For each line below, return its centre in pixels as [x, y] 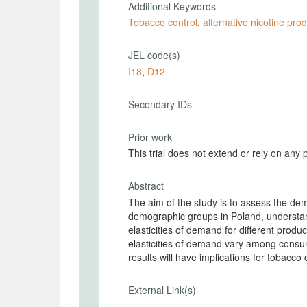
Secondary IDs [160, 104]
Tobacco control [163, 22]
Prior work [150, 137]
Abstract [146, 186]
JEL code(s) [154, 55]
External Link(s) [162, 290]
